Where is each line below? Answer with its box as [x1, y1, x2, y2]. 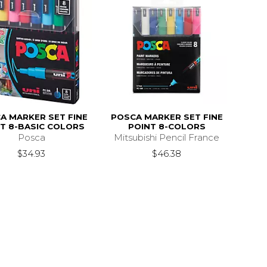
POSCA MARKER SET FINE [110, 111, 223, 122]
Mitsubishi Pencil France [114, 131, 220, 143]
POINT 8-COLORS [128, 121, 206, 131]
